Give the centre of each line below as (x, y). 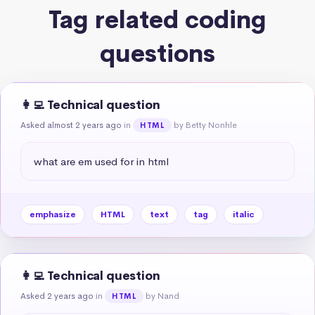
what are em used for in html (101, 161)
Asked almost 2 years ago (71, 125)
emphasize (53, 214)
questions (157, 53)
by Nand (163, 296)
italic (244, 214)
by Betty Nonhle (206, 125)
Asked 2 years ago (57, 296)
